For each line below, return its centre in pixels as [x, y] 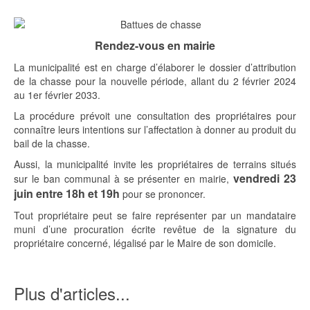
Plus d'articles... [72, 293]
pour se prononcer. [163, 194]
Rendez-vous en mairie [155, 46]
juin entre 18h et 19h [67, 194]
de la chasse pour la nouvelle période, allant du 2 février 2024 [155, 81]
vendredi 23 [265, 179]
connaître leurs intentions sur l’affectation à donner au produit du [155, 130]
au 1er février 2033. [57, 95]
